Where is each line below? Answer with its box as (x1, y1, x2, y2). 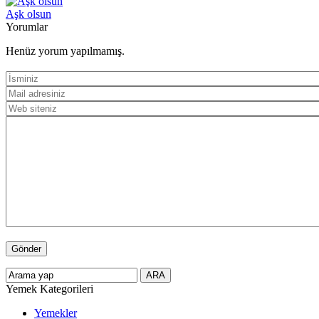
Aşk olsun (6, 7, 51, 20)
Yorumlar (6, 20, 48, 33)
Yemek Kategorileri (6, 282, 93, 295)
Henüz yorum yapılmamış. (6, 44, 125, 57)
